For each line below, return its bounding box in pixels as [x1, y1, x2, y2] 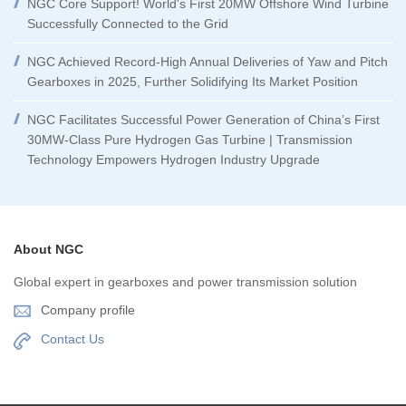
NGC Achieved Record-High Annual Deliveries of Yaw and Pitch [27, 53, 388, 69]
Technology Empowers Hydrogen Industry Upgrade [27, 151, 320, 167]
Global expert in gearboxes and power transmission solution [14, 274, 357, 289]
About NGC [14, 241, 83, 256]
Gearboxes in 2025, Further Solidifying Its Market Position [27, 73, 358, 89]
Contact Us [41, 331, 104, 346]
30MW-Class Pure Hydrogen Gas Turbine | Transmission [27, 131, 353, 147]
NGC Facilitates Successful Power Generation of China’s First [27, 111, 380, 127]
